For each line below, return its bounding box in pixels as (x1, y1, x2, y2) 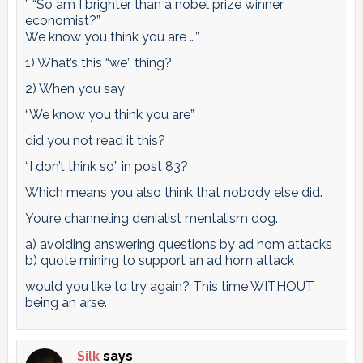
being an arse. (24, 294, 107, 310)
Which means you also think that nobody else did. (24, 184, 322, 200)
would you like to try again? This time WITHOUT (24, 278, 314, 294)
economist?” (24, 12, 100, 28)
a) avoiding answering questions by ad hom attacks (24, 236, 332, 252)
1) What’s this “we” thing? (24, 54, 172, 70)
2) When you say (24, 80, 125, 96)
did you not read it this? (24, 132, 165, 148)
